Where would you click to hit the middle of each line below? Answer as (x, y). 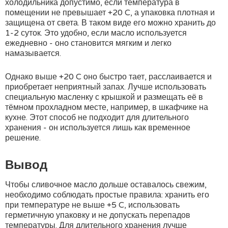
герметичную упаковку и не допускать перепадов (98, 215)
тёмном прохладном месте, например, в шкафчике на (107, 107)
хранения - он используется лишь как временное (98, 128)
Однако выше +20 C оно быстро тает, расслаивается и (108, 77)
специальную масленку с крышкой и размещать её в (104, 97)
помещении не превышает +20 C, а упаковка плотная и (110, 13)
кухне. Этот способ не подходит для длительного (97, 118)
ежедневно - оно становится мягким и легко (88, 43)
